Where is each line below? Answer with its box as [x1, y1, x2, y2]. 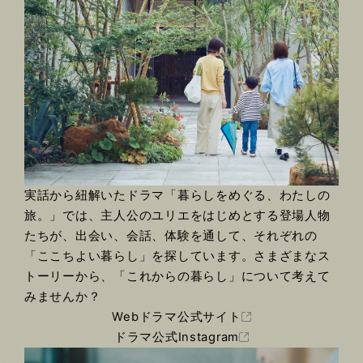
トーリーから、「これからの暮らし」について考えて [24, 268, 331, 284]
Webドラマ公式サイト [112, 309, 241, 324]
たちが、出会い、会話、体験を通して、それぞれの [24, 228, 318, 243]
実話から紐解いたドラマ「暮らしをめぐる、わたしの [24, 187, 331, 203]
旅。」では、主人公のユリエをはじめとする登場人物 [24, 207, 331, 223]
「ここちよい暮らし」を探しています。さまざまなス [24, 248, 331, 263]
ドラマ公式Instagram [113, 329, 240, 344]
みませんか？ [24, 288, 101, 304]
